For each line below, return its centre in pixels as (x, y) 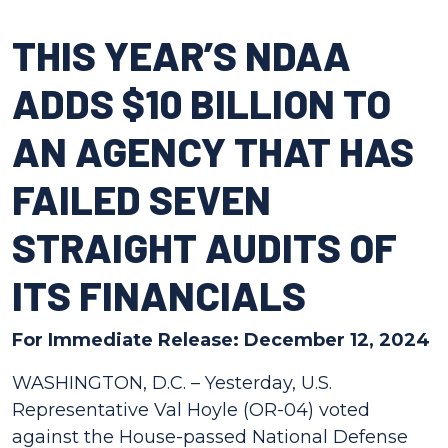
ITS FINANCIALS (159, 295)
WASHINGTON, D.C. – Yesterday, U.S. (172, 383)
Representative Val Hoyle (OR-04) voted (191, 410)
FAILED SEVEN (141, 199)
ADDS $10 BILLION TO (201, 103)
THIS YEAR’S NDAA (181, 55)
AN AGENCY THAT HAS (213, 151)
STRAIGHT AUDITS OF (204, 247)
